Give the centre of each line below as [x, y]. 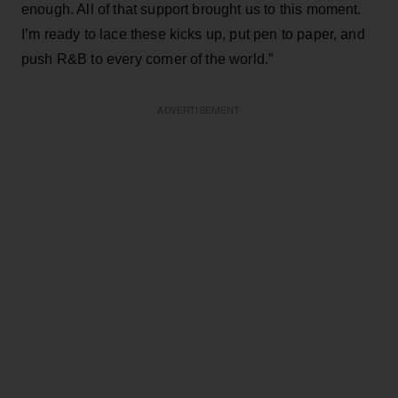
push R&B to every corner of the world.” [147, 59]
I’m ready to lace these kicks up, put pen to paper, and [193, 34]
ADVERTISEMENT [199, 110]
